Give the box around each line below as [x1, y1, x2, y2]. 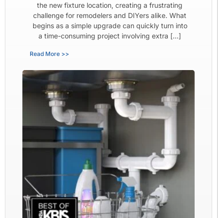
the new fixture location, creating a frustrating [37, 1, 182, 10]
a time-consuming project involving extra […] [38, 32, 181, 40]
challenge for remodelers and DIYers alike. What [33, 11, 186, 20]
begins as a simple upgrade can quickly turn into [32, 21, 187, 30]
